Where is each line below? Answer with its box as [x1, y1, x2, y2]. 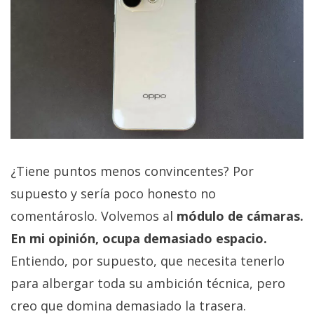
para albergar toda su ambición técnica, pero [11, 275, 285, 292]
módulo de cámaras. [177, 207, 303, 225]
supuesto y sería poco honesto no [11, 185, 216, 203]
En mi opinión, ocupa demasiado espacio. [11, 230, 267, 247]
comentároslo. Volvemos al [11, 207, 177, 225]
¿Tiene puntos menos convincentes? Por [11, 163, 254, 180]
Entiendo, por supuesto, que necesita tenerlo [11, 252, 285, 270]
